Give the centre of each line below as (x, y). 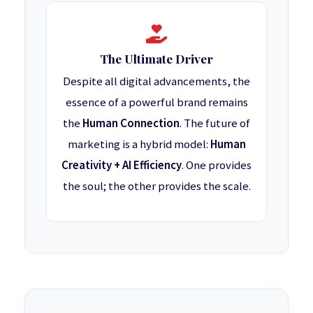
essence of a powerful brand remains (156, 102)
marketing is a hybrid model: (139, 144)
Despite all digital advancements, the (156, 81)
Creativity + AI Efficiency (122, 165)
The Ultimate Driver (156, 58)
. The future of (215, 123)
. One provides (217, 165)
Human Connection (131, 123)
